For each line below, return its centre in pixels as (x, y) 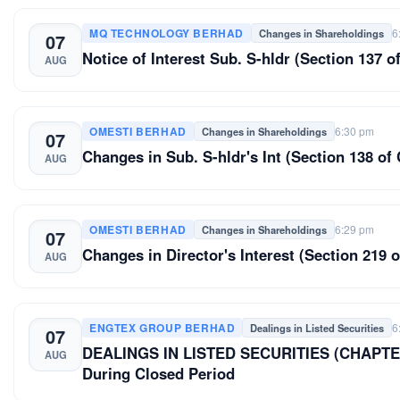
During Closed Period (158, 373)
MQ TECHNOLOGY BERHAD (167, 33)
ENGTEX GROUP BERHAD (162, 327)
